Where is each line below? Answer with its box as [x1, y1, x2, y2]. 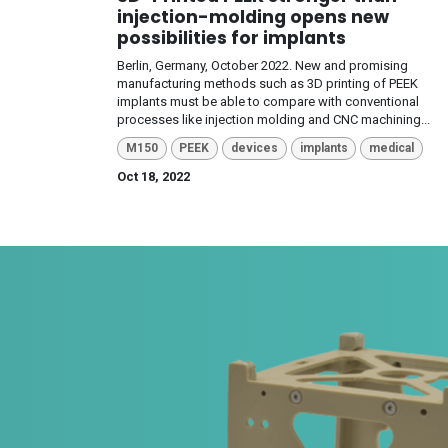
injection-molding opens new [117, 5, 389, 30]
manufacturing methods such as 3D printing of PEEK [117, 76, 418, 92]
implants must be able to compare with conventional [117, 94, 419, 110]
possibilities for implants [117, 26, 346, 51]
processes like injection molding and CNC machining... [117, 112, 430, 128]
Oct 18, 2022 [117, 168, 190, 184]
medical [369, 141, 415, 156]
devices [230, 141, 278, 156]
